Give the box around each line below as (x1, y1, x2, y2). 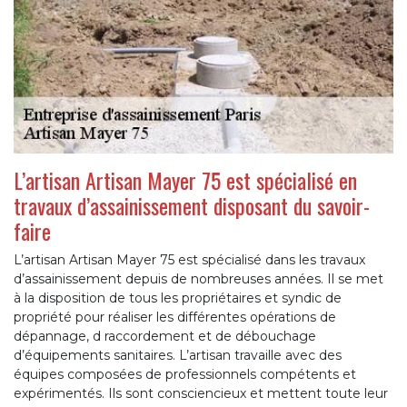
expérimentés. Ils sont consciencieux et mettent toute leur (14, 385, 388, 402)
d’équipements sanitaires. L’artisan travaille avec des (14, 347, 342, 364)
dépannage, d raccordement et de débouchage (14, 328, 316, 345)
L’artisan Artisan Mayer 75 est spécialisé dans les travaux (14, 252, 365, 269)
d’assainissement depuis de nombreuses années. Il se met (14, 271, 383, 288)
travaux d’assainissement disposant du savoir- (14, 189, 370, 223)
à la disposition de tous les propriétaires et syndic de (14, 290, 342, 307)
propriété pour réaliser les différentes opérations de (14, 309, 336, 326)
